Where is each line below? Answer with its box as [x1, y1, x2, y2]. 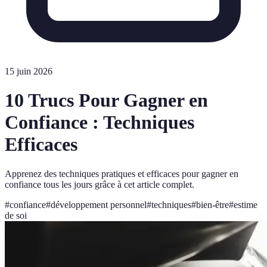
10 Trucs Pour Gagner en [5, 89, 208, 111]
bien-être [196, 199, 229, 210]
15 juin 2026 [5, 66, 52, 76]
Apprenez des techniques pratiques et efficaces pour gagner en [5, 168, 238, 179]
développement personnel [51, 199, 147, 210]
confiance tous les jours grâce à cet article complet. [5, 179, 194, 190]
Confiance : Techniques [5, 111, 194, 133]
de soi [5, 210, 27, 221]
